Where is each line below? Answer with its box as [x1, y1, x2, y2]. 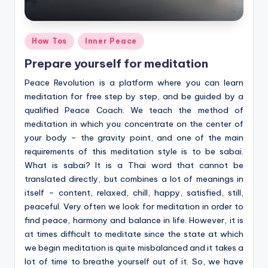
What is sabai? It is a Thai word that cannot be [25, 159, 243, 170]
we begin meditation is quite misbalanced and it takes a [25, 242, 243, 253]
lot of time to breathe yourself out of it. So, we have [25, 255, 243, 267]
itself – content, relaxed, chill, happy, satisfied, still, [25, 187, 243, 198]
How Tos [32, 36, 68, 45]
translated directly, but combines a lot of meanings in [25, 173, 243, 184]
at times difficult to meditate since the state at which [25, 228, 243, 239]
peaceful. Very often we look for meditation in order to [25, 200, 243, 212]
